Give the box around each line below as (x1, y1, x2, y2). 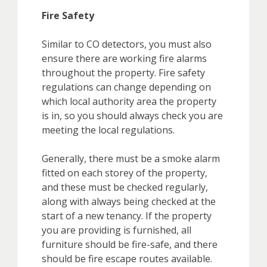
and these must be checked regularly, (42, 180, 208, 194)
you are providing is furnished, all (42, 223, 191, 237)
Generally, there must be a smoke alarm (42, 151, 220, 165)
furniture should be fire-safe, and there (42, 237, 218, 251)
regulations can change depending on (42, 80, 211, 94)
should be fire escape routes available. (42, 252, 212, 265)
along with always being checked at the (42, 194, 216, 208)
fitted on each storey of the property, (42, 166, 207, 179)
